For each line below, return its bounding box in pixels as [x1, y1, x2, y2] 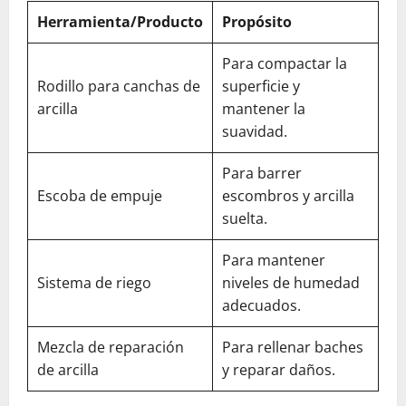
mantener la [222, 98, 305, 119]
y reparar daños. [222, 359, 335, 380]
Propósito [222, 11, 292, 32]
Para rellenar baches [222, 336, 363, 357]
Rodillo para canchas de [37, 75, 200, 96]
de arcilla [37, 359, 99, 380]
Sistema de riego [37, 272, 151, 293]
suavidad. [222, 121, 287, 141]
